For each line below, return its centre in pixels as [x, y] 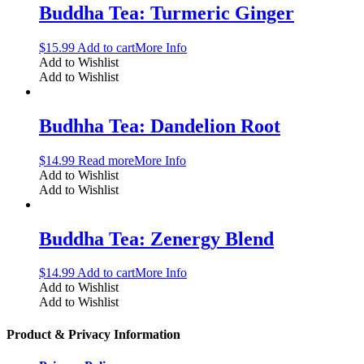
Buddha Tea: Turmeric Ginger [167, 13]
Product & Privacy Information [93, 334]
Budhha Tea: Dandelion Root [160, 126]
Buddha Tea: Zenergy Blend [156, 238]
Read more [106, 160]
